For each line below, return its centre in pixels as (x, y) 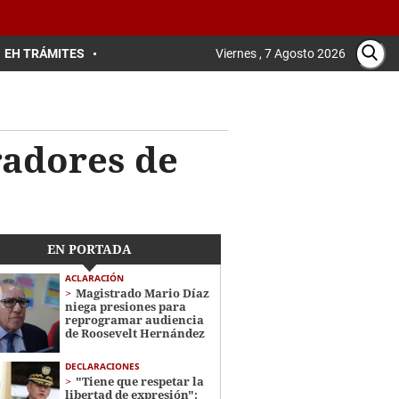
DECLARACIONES (102, 366)
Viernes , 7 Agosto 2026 (281, 53)
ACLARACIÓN (94, 278)
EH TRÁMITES (45, 53)
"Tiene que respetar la (139, 382)
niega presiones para (125, 306)
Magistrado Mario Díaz (142, 293)
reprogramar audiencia (134, 320)
